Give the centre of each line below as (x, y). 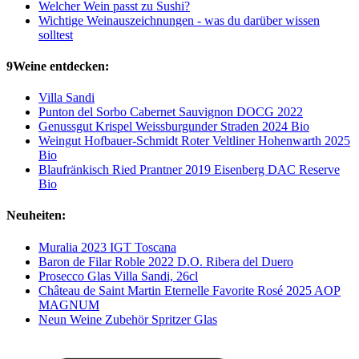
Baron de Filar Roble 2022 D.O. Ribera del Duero (166, 261)
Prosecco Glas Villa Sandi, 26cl (118, 276)
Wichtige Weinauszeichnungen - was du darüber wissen (179, 20)
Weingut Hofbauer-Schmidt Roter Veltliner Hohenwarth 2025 (194, 141)
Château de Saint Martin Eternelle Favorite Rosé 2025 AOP (190, 290)
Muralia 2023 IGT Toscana (107, 247)
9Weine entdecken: (58, 66)
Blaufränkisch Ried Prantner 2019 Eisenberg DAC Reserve (189, 170)
